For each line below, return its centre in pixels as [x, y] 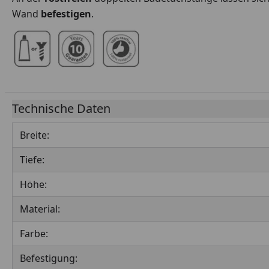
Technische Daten [61, 108]
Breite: [35, 135]
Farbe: [34, 234]
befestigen [66, 14]
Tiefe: [32, 160]
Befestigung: [49, 258]
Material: [40, 209]
